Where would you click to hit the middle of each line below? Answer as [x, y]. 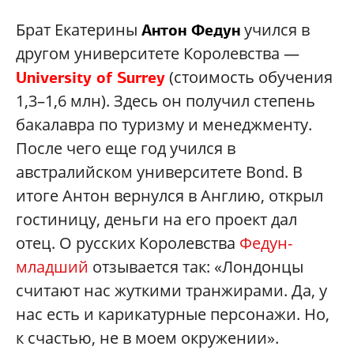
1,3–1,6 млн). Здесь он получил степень [166, 101]
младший [52, 267]
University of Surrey [90, 78]
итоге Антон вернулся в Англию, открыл [169, 196]
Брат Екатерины [79, 30]
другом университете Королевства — [158, 54]
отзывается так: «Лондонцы [196, 267]
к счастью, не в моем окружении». [147, 338]
